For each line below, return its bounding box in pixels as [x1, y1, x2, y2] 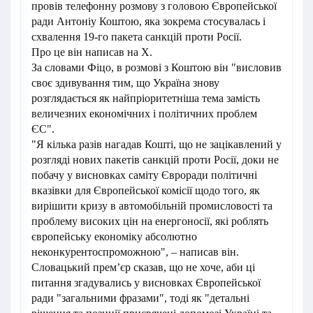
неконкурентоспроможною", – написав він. [31, 246, 239, 258]
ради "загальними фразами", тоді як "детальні [31, 292, 249, 304]
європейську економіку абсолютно [31, 231, 197, 242]
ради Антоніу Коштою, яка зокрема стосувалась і [31, 15, 265, 27]
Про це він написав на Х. [31, 46, 152, 58]
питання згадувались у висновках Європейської [31, 277, 261, 289]
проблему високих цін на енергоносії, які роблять [31, 215, 268, 227]
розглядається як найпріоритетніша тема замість [31, 92, 260, 104]
